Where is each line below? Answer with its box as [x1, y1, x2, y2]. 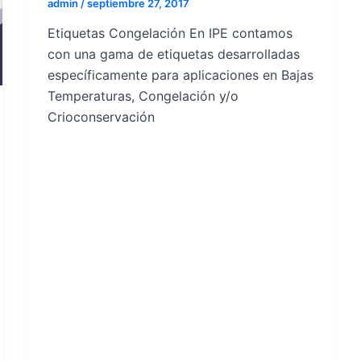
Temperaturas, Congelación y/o [47, 88, 239, 105]
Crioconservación [47, 109, 155, 126]
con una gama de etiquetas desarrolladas [47, 46, 300, 63]
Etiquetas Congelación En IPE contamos [47, 25, 293, 42]
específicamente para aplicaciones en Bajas [47, 67, 313, 84]
